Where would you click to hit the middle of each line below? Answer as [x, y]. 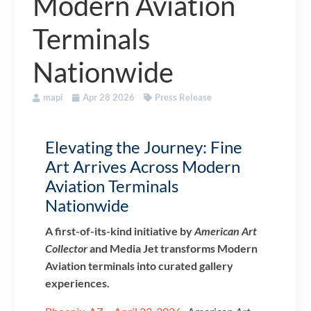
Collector [67, 248]
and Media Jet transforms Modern [173, 248]
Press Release [184, 97]
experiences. [78, 283]
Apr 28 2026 [109, 97]
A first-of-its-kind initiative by [120, 230]
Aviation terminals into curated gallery [140, 265]
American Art [226, 230]
